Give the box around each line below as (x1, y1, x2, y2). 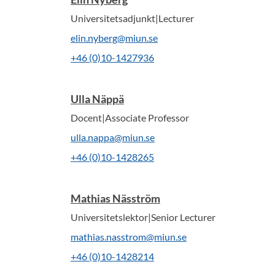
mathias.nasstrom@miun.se (71, 231, 187, 242)
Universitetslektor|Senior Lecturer (71, 211, 215, 223)
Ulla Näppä (71, 92, 124, 106)
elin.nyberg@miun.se (71, 32, 158, 44)
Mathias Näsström (71, 192, 160, 205)
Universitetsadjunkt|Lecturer (71, 12, 194, 24)
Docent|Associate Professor (71, 112, 189, 123)
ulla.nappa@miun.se (71, 131, 155, 143)
